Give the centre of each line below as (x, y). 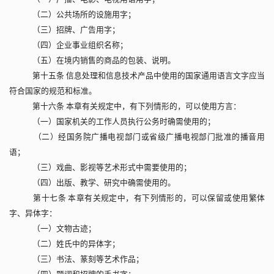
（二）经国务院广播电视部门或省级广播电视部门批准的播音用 (145, 137)
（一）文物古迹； (60, 229)
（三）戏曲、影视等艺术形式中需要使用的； (108, 168)
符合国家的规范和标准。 (53, 91)
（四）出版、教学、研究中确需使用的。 (100, 183)
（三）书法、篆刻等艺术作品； (84, 260)
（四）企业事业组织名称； (76, 46)
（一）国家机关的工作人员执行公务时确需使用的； (120, 122)
